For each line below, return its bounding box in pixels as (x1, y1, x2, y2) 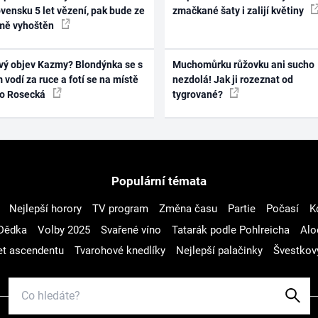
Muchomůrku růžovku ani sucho (172, 59, 314, 71)
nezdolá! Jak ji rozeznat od (172, 74, 293, 86)
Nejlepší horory (9, 202, 82, 216)
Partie (227, 202, 256, 216)
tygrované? (172, 89, 225, 101)
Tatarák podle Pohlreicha (171, 223, 290, 236)
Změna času (158, 202, 217, 216)
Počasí (265, 202, 299, 216)
